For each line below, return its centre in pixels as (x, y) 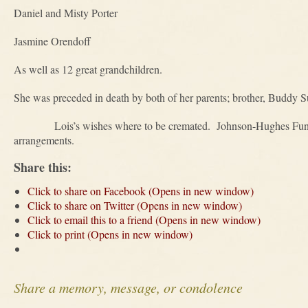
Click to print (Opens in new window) (110, 234)
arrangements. (44, 140)
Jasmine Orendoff (59, 41)
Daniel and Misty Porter (66, 13)
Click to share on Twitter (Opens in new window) (135, 205)
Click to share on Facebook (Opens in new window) (141, 191)
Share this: (43, 167)
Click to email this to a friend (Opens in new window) (144, 220)
